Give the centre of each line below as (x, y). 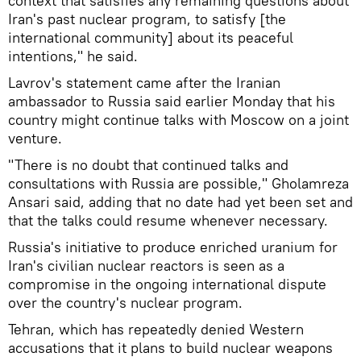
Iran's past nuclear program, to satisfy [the (147, 19)
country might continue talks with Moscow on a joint (178, 120)
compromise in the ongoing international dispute (167, 284)
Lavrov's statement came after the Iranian (144, 83)
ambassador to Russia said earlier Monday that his (172, 101)
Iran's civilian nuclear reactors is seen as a (146, 266)
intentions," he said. (73, 56)
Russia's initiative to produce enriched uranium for (173, 247)
